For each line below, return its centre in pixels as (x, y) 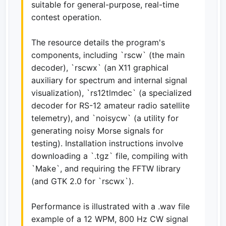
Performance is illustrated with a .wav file (110, 206)
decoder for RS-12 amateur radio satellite (110, 105)
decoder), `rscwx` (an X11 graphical (100, 68)
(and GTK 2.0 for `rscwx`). (82, 181)
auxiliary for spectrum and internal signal (109, 80)
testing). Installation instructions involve (107, 143)
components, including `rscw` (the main (108, 55)
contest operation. (66, 17)
